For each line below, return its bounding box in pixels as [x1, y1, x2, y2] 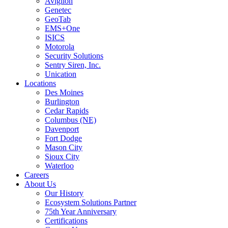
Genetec [45, 6, 71, 14]
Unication [45, 70, 76, 78]
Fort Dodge [45, 134, 82, 142]
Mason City [45, 143, 82, 152]
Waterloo [45, 161, 74, 170]
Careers [24, 170, 49, 179]
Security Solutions [45, 51, 103, 60]
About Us [24, 180, 56, 188]
